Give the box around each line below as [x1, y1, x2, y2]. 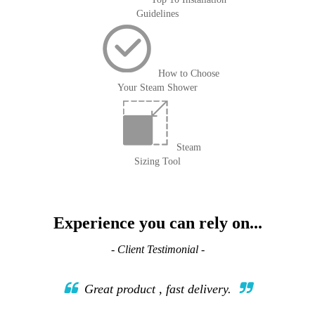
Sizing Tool [134, 156, 181, 167]
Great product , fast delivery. [84, 282, 231, 296]
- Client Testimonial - [110, 243, 205, 255]
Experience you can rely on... [53, 214, 262, 232]
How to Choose [157, 68, 219, 79]
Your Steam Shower [117, 82, 198, 93]
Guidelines [136, 8, 179, 19]
